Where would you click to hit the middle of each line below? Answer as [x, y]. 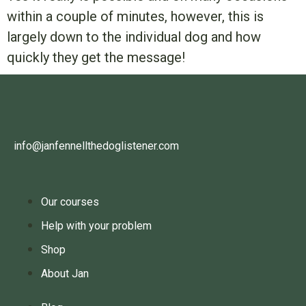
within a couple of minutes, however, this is [135, 17]
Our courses [70, 202]
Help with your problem [96, 226]
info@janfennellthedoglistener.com [96, 146]
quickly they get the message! [96, 58]
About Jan [65, 274]
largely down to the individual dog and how [134, 37]
